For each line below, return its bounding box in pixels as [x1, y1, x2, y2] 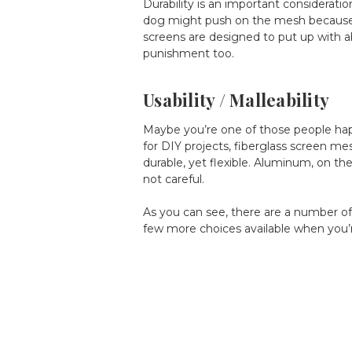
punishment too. [143, 46, 234, 60]
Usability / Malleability [143, 87, 329, 112]
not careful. [143, 171, 204, 186]
